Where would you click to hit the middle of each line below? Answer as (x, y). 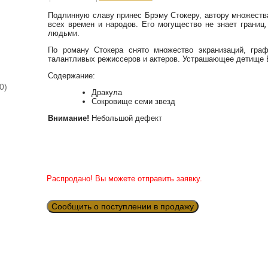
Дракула (107, 92)
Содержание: (72, 76)
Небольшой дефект (126, 118)
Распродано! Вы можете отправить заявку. (124, 179)
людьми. (64, 33)
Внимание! (69, 118)
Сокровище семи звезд (134, 101)
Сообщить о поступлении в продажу (122, 206)
